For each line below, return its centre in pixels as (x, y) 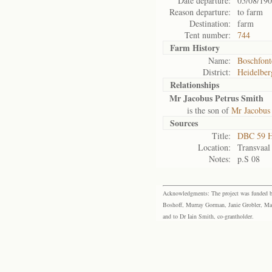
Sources (184, 123)
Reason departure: (200, 12)
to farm (250, 12)
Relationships (195, 85)
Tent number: (208, 35)
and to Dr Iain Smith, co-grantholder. (208, 216)
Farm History (195, 48)
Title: (221, 136)
